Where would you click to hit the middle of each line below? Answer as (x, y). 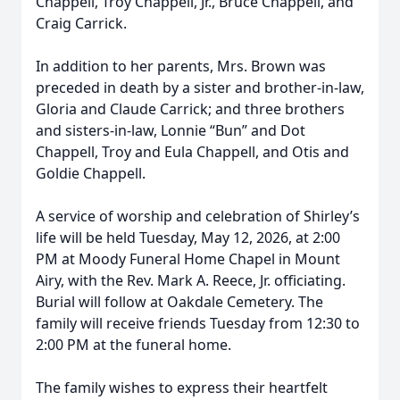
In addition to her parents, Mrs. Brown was (181, 66)
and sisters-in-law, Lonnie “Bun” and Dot (171, 130)
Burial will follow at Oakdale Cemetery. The (179, 302)
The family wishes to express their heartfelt (182, 387)
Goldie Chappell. (91, 173)
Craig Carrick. (81, 23)
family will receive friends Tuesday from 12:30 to (198, 323)
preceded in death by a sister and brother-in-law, (200, 87)
